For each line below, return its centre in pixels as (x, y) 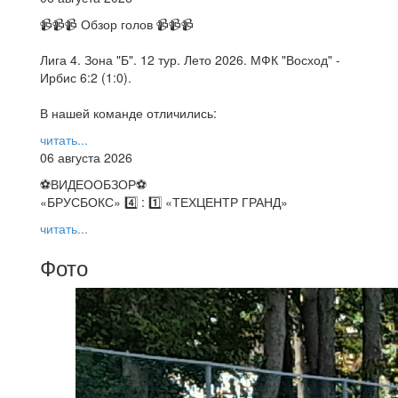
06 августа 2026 (86, 157)
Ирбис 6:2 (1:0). (86, 77)
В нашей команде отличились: (128, 112)
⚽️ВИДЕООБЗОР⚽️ (93, 183)
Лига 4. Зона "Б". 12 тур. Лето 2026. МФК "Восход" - (190, 59)
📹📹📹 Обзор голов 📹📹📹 (117, 24)
